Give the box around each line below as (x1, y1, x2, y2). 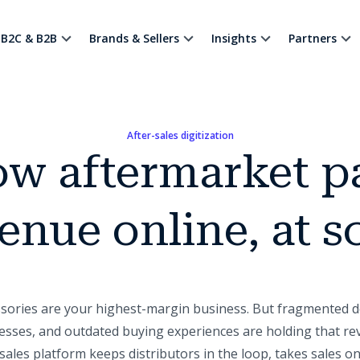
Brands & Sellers (88, 31, 179, 46)
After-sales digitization (126, 129, 234, 142)
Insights (211, 31, 256, 46)
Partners (288, 31, 337, 46)
